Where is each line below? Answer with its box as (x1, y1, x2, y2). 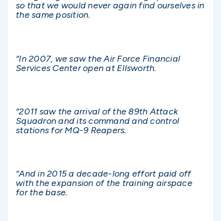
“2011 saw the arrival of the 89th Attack (16, 106, 178, 117)
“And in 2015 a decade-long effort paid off (16, 168, 191, 180)
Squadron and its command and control (16, 115, 179, 127)
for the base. (16, 187, 68, 198)
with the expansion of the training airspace (16, 178, 192, 189)
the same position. (16, 9, 91, 21)
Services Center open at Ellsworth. (16, 62, 157, 74)
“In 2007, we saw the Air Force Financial (16, 53, 180, 64)
